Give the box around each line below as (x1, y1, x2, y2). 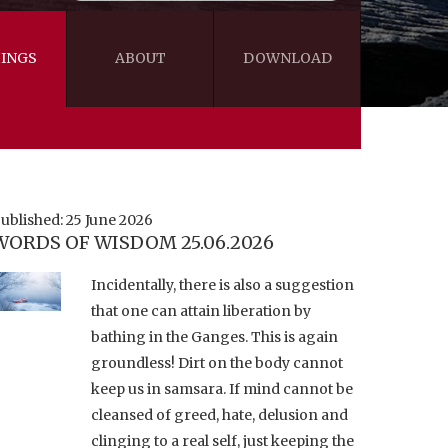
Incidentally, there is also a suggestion (91, 275, 354, 294)
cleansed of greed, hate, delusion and (91, 405, 348, 424)
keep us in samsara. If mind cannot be (91, 379, 353, 398)
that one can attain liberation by (91, 301, 311, 320)
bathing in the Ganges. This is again (91, 327, 338, 346)
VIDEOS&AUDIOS (209, 149, 330, 168)
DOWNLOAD (242, 48, 332, 67)
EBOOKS (209, 194, 271, 213)
